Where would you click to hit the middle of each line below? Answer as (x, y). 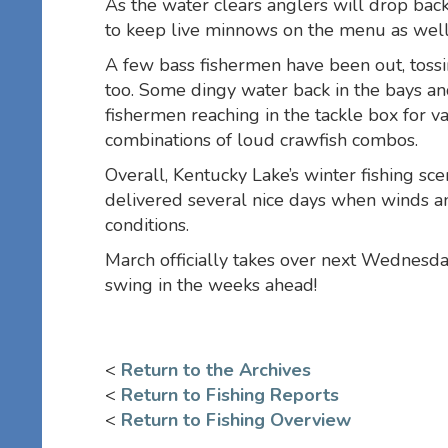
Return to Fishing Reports (230, 394)
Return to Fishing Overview (236, 419)
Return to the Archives (216, 369)
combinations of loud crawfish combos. (261, 139)
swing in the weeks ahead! (211, 284)
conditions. (147, 224)
